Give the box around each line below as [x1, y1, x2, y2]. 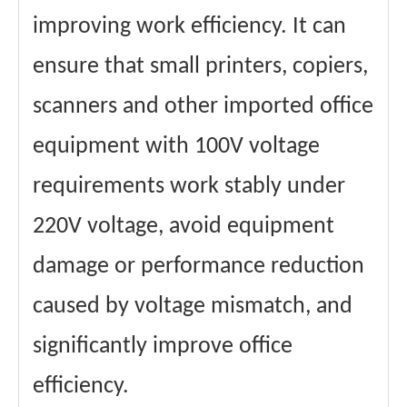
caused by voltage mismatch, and [33, 294, 352, 320]
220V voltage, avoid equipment [33, 214, 334, 240]
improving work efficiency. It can [33, 15, 346, 40]
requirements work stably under [33, 174, 345, 200]
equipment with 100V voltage [33, 134, 320, 160]
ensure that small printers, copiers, [33, 55, 368, 80]
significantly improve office [33, 334, 293, 360]
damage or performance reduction [33, 254, 364, 280]
